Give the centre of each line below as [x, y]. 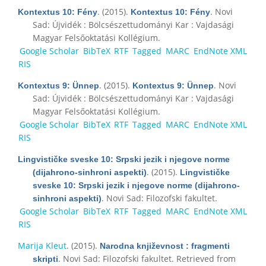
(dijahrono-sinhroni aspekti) [90, 172]
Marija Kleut [42, 245]
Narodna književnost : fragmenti [165, 246]
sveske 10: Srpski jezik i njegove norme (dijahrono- [136, 185]
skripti [45, 259]
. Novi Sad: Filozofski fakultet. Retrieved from [147, 258]
